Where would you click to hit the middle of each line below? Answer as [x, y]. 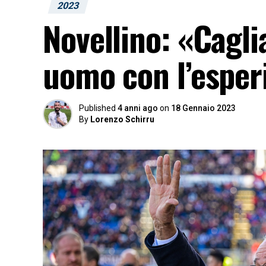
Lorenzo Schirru [122, 119]
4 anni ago [138, 108]
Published [97, 108]
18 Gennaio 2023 [203, 108]
